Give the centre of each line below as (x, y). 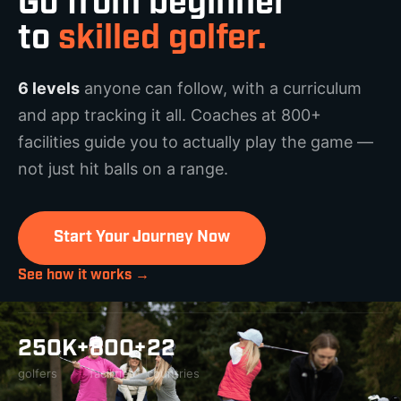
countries (173, 374)
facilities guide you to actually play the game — (196, 142)
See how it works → (84, 276)
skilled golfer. (162, 40)
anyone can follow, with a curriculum (221, 89)
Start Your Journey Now (142, 238)
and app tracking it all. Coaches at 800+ (170, 115)
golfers (38, 374)
